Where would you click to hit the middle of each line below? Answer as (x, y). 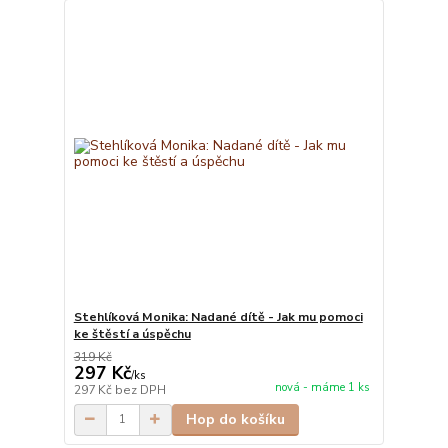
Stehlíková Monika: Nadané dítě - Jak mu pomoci (218, 316)
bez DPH (140, 389)
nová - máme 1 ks (322, 387)
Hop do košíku (235, 419)
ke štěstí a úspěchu (132, 333)
